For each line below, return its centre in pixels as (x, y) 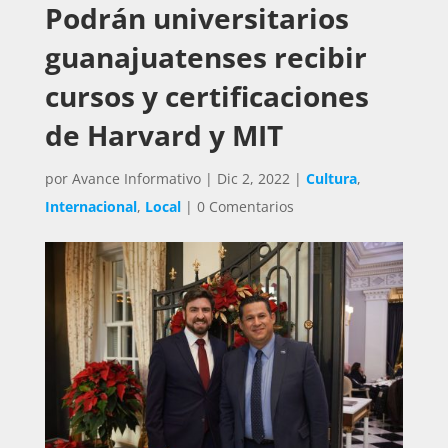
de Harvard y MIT (163, 134)
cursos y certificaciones (206, 95)
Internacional (90, 206)
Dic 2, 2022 (253, 178)
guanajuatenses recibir (205, 56)
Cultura (331, 178)
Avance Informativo (136, 178)
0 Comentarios (245, 206)
